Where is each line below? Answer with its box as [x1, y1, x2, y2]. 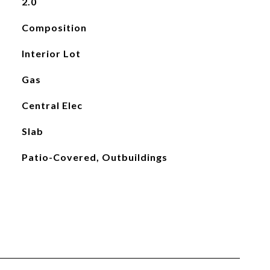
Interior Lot [21, 48, 81, 59]
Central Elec [21, 99, 83, 111]
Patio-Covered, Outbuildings [21, 151, 168, 163]
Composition [21, 22, 87, 33]
